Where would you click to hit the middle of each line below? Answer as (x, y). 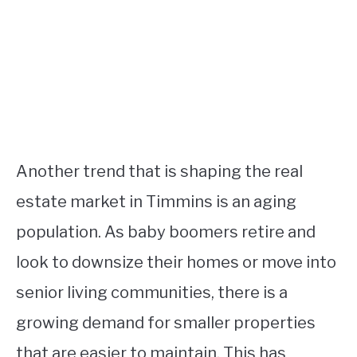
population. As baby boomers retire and (166, 231)
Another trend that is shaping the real (159, 171)
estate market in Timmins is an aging (156, 201)
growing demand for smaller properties (166, 322)
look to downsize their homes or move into (176, 262)
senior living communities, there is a (152, 292)
